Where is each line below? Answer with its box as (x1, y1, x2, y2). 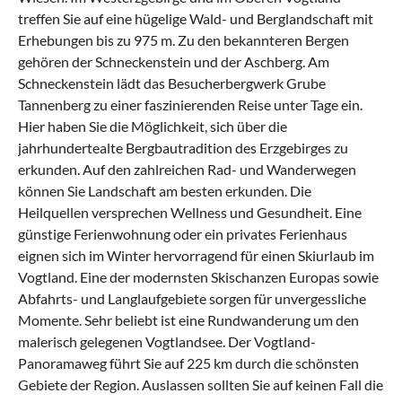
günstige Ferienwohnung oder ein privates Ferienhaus (18, 225, 347, 243)
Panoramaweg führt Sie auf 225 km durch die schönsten (18, 354, 359, 372)
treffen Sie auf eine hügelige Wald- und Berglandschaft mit (18, 10, 373, 28)
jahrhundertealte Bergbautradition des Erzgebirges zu (18, 139, 348, 157)
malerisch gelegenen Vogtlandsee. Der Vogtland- (18, 333, 316, 351)
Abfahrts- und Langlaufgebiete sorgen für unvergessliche (18, 290, 366, 308)
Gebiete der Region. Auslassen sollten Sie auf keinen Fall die (18, 376, 383, 394)
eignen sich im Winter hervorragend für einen (18, 247, 298, 265)
